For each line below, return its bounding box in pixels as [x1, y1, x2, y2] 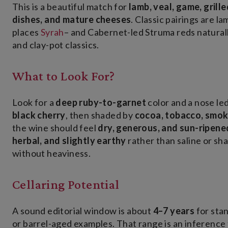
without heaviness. [12, 148, 91, 159]
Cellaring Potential [12, 177, 120, 192]
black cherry [12, 109, 66, 121]
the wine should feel [12, 122, 98, 134]
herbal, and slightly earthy [12, 135, 126, 147]
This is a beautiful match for [12, 1, 129, 13]
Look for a [12, 97, 56, 108]
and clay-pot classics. [12, 39, 99, 51]
